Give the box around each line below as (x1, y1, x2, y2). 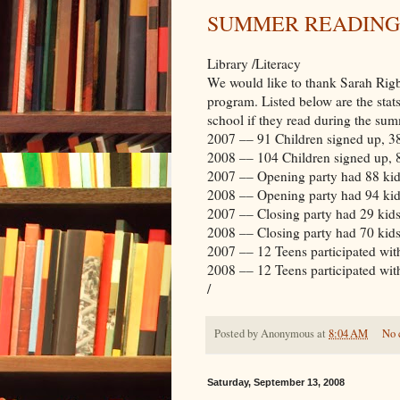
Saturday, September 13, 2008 (207, 377, 345, 388)
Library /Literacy (207, 54, 301, 73)
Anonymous (261, 326, 314, 342)
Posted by (214, 326, 261, 342)
